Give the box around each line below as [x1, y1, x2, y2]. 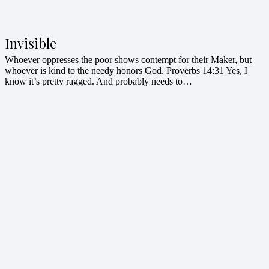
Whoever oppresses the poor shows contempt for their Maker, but [5, 54, 252, 65]
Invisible [5, 34, 56, 52]
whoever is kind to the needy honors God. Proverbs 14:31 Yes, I [5, 65, 247, 76]
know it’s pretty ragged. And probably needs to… [5, 76, 192, 86]
